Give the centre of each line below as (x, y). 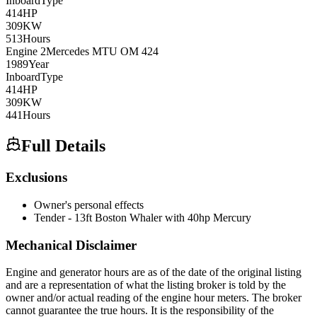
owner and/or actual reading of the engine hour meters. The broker (154, 298)
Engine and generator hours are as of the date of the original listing (154, 272)
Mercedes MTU (82, 52)
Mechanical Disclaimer (71, 245)
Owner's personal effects (89, 204)
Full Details (63, 146)
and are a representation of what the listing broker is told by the (146, 285)
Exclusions (36, 178)
